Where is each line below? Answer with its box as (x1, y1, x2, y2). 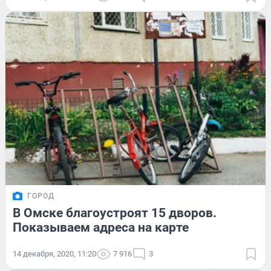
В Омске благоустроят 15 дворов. (13, 206, 217, 221)
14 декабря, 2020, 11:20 (13, 249, 96, 259)
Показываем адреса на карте (13, 220, 189, 235)
